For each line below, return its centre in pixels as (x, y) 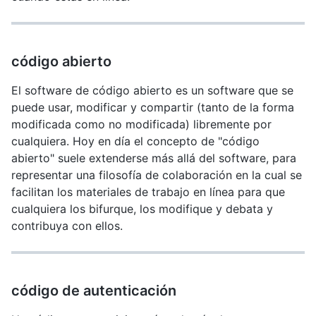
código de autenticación (94, 291)
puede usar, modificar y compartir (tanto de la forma (153, 107)
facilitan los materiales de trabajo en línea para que (148, 192)
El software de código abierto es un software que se (152, 90)
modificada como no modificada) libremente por (141, 124)
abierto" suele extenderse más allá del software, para (154, 158)
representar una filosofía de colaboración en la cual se (157, 175)
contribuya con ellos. (67, 226)
